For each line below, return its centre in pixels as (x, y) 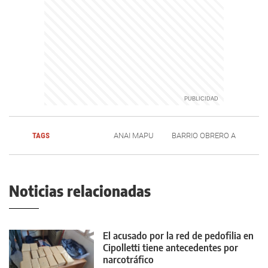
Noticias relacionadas (80, 191)
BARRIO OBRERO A (204, 135)
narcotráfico (128, 260)
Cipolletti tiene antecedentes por (170, 248)
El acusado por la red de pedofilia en (178, 236)
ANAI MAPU (134, 135)
